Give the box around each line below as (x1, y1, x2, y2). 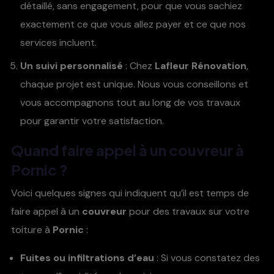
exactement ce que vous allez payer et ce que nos (20, 18, 246, 31)
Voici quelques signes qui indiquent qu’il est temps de (11, 187, 249, 200)
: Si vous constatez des (154, 251, 260, 265)
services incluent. (20, 36, 97, 50)
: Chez (123, 59, 155, 73)
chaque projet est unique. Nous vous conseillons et (20, 78, 248, 91)
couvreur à (169, 141, 244, 160)
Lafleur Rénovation (155, 59, 246, 73)
